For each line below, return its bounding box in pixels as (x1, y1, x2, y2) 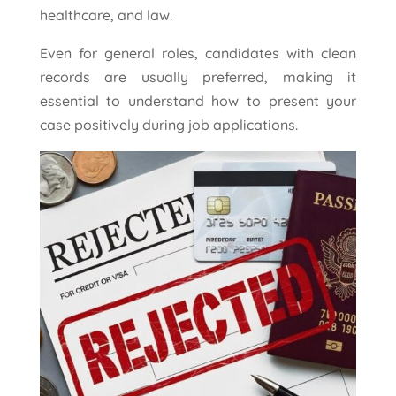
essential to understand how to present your (39, 92, 357, 110)
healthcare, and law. (39, 6, 172, 25)
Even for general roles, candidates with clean (39, 44, 357, 63)
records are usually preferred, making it (39, 68, 357, 87)
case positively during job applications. (39, 116, 298, 134)
